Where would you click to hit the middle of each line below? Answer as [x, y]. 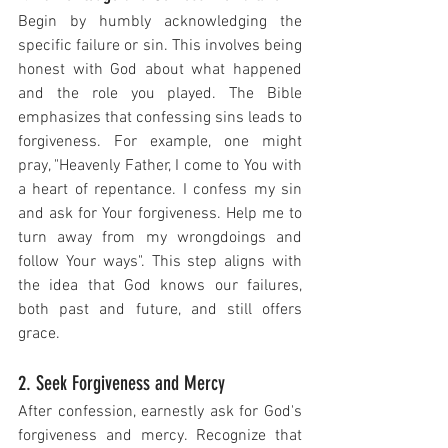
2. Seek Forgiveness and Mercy [121, 383]
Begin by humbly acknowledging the [160, 22]
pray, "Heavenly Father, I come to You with [160, 166]
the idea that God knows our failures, [160, 286]
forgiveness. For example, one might [160, 142]
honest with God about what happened [160, 70]
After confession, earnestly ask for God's [160, 412]
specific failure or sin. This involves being [160, 46]
